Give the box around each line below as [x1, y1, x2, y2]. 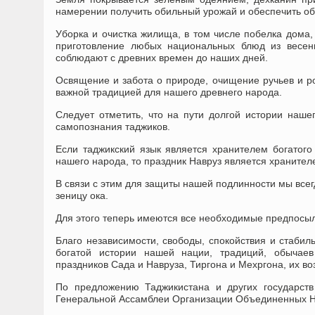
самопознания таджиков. [56, 121, 170, 132]
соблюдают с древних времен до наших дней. [56, 52, 268, 63]
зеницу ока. [56, 190, 108, 201]
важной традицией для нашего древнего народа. [56, 86, 282, 98]
